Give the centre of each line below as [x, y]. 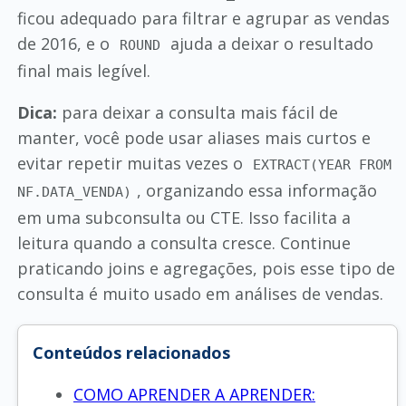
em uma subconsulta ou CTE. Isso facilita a [184, 217]
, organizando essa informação [257, 190]
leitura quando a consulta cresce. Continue [184, 243]
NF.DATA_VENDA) [74, 192]
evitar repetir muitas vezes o [132, 163]
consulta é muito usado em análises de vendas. [200, 294]
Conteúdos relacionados [131, 353]
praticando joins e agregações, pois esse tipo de [206, 268]
